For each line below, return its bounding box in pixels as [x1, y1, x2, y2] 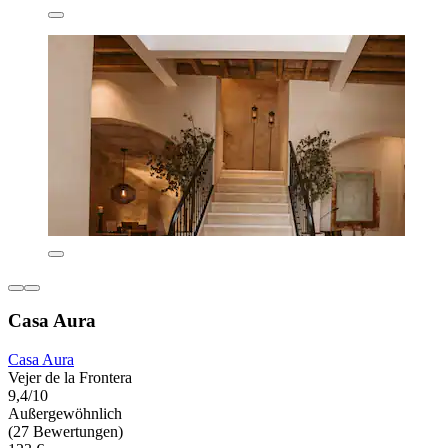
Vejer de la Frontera [8, 368, 132, 386]
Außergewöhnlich [8, 404, 122, 422]
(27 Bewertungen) [8, 422, 123, 440]
